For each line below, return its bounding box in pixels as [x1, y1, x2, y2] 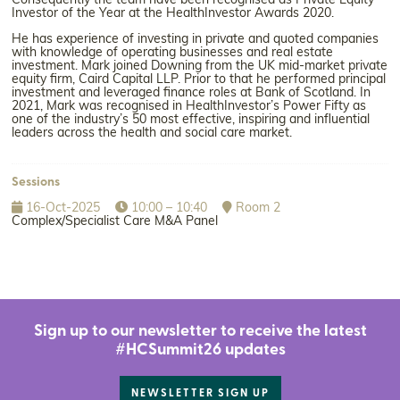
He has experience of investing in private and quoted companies [12, 32, 379, 46]
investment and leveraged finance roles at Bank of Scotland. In [12, 86, 371, 100]
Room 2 [232, 201, 280, 215]
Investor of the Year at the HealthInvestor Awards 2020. [12, 6, 334, 21]
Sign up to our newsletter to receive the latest [33, 322, 367, 340]
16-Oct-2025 [22, 201, 100, 215]
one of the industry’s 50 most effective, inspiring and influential [12, 112, 370, 127]
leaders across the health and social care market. [12, 126, 292, 140]
